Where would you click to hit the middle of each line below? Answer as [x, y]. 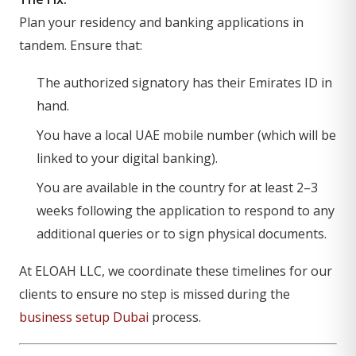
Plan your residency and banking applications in [161, 22]
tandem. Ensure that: [81, 45]
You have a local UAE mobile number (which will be [186, 135]
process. [175, 317]
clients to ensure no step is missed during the [155, 294]
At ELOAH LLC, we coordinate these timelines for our [176, 271]
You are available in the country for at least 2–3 [177, 188]
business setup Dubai [84, 317]
